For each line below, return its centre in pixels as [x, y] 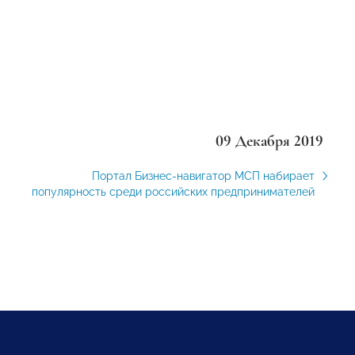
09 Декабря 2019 [269, 141]
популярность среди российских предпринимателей [173, 191]
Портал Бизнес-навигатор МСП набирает [203, 176]
